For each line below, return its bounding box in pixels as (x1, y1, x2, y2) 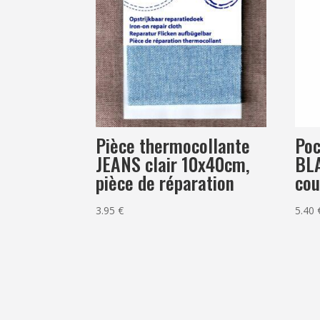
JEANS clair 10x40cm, (96, 149, 251, 178)
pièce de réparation (96, 168, 235, 196)
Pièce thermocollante (96, 131, 251, 159)
